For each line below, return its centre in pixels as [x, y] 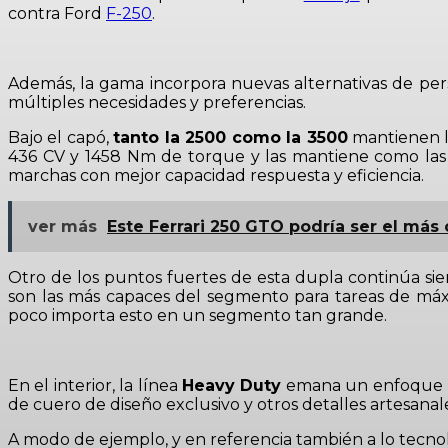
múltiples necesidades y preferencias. [157, 102]
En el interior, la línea [95, 385]
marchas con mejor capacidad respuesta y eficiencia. [216, 175]
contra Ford [57, 13]
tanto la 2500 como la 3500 [230, 137]
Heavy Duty [232, 385]
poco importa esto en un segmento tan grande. [197, 315]
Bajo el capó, [61, 137]
